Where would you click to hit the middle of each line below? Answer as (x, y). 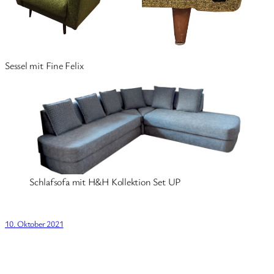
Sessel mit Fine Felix (44, 65)
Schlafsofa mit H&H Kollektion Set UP (105, 182)
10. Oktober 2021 (34, 224)
